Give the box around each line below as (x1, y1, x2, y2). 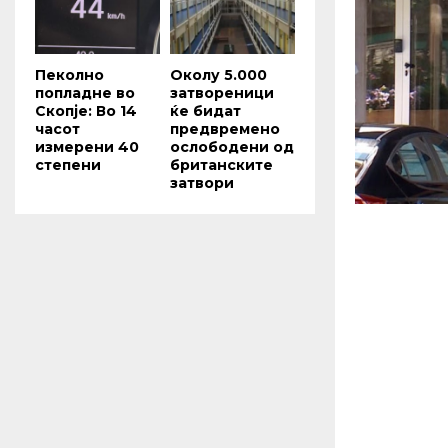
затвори (170, 173, 234, 192)
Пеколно (35, 65, 104, 84)
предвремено (170, 119, 280, 138)
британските (170, 155, 273, 174)
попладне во (35, 83, 135, 102)
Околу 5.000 (170, 65, 267, 84)
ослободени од (170, 137, 294, 156)
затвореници (170, 83, 274, 102)
